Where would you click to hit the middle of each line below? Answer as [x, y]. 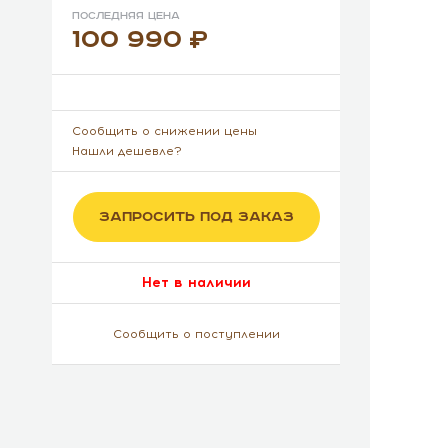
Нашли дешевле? [127, 151]
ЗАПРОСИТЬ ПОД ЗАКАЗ [196, 217]
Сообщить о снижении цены [164, 131]
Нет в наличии [196, 282]
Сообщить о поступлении [196, 334]
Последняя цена [126, 16]
